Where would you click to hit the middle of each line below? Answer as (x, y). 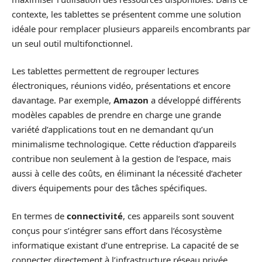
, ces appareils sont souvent (178, 216)
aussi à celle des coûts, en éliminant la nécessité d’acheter (127, 173)
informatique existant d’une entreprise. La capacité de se (125, 245)
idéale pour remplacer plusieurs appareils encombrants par (131, 28)
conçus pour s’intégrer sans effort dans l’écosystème (117, 230)
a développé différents (195, 100)
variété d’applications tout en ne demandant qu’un (113, 130)
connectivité (95, 216)
